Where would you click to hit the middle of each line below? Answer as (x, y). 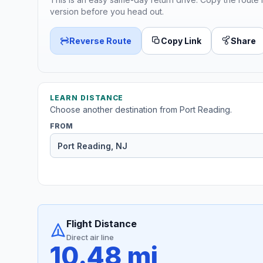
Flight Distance (102, 224)
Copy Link (181, 41)
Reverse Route (100, 41)
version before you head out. (107, 11)
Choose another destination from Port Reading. (141, 110)
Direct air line (90, 237)
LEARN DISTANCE (87, 98)
